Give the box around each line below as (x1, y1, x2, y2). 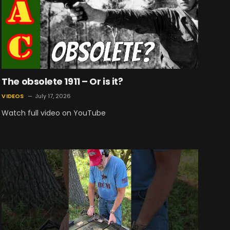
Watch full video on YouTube (2, 108, 106, 119)
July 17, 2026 (34, 92, 71, 101)
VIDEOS (2, 92, 24, 101)
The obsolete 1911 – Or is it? (2, 75, 123, 88)
